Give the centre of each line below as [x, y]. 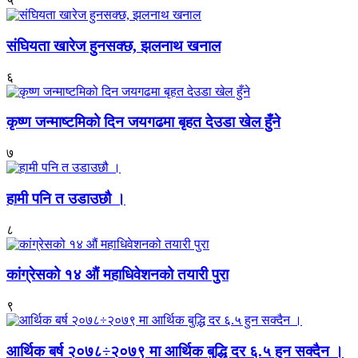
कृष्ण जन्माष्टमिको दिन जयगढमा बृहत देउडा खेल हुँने [143, 122]
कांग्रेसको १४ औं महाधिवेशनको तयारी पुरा [117, 275]
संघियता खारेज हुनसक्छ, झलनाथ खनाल [113, 46]
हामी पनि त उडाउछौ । [66, 198]
